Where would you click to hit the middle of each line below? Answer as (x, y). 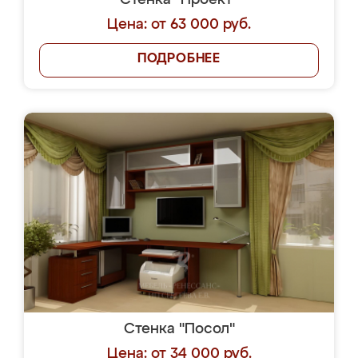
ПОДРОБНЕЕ (179, 59)
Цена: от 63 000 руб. (179, 25)
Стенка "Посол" (179, 329)
